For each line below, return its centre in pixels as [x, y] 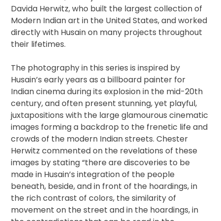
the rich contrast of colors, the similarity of [94, 198]
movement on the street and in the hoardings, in [105, 210]
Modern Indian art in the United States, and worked [109, 20]
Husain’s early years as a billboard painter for [98, 79]
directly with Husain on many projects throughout [107, 32]
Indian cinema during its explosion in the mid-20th [107, 91]
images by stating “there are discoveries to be [101, 162]
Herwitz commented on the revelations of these [104, 150]
